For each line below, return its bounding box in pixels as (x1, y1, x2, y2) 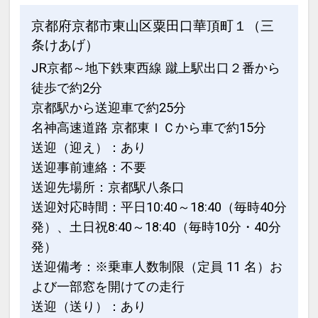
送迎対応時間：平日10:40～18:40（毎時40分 (31, 199, 287, 214)
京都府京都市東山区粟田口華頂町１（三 (31, 17, 274, 34)
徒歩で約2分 (31, 79, 102, 95)
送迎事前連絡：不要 (31, 159, 146, 175)
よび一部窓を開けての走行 (31, 278, 185, 294)
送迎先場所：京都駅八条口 (31, 179, 185, 194)
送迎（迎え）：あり (31, 139, 146, 155)
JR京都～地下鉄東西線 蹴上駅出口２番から (31, 60, 280, 75)
